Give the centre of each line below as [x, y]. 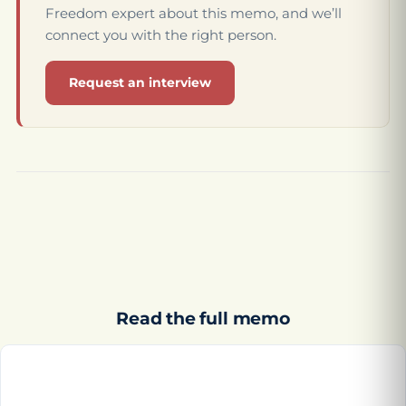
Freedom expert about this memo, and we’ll [193, 14]
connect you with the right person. [161, 35]
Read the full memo [203, 319]
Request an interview [140, 83]
